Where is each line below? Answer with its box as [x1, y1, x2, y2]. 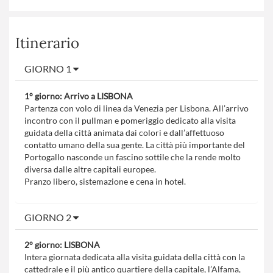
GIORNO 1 [24, 62, 73, 74]
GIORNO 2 [24, 211, 73, 223]
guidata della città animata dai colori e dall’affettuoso [24, 127, 224, 138]
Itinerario [15, 33, 79, 52]
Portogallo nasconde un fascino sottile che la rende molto [24, 151, 241, 162]
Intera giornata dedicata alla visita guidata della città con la [24, 251, 245, 262]
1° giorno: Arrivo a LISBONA [24, 90, 133, 101]
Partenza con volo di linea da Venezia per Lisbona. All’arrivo [24, 102, 249, 113]
